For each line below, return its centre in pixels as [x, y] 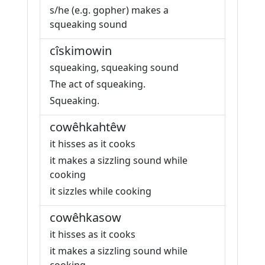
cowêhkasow [85, 217]
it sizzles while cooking [101, 191]
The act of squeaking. [98, 84]
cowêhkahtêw [88, 127]
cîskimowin [81, 51]
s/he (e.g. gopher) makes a [109, 10]
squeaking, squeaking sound [114, 67]
